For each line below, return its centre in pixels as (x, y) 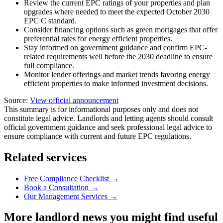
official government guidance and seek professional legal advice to (108, 127)
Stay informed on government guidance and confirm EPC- (115, 47)
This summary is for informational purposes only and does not (101, 109)
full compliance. (49, 65)
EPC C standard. (50, 20)
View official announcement (74, 100)
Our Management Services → (71, 196)
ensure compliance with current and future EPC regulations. (98, 136)
